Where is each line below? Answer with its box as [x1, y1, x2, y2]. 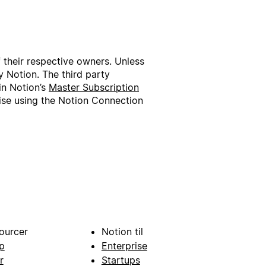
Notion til [101, 226, 143, 238]
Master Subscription [49, 81, 139, 94]
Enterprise [101, 240, 147, 252]
